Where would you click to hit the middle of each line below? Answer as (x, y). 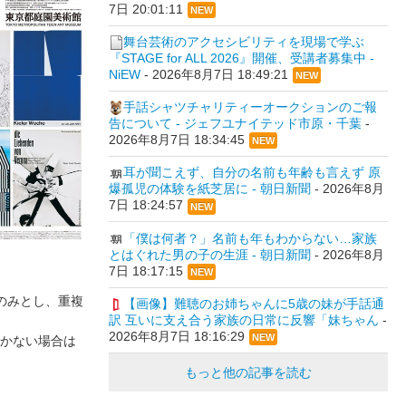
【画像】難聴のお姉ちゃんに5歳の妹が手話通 (253, 304)
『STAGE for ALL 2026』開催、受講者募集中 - (241, 58)
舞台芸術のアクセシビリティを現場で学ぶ (243, 41)
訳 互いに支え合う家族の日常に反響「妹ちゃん (243, 320)
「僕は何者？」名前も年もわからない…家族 (250, 238)
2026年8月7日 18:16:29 (176, 337)
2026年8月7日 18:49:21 (220, 75)
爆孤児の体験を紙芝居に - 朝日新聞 (209, 189)
